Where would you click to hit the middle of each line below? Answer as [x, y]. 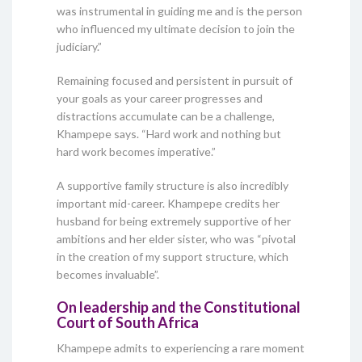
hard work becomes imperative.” [136, 151]
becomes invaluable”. [108, 274]
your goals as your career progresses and [160, 98]
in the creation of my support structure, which [173, 256]
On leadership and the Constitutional [179, 307]
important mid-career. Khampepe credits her [168, 203]
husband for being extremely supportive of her [174, 221]
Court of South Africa [130, 322]
